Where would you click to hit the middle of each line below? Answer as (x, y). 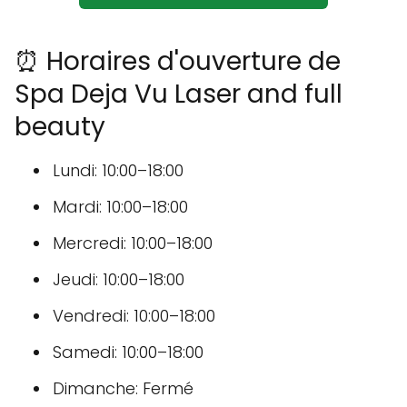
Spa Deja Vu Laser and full (179, 94)
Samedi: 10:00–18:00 (128, 352)
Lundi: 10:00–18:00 (118, 171)
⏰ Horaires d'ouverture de (178, 62)
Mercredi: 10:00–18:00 (133, 243)
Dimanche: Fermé (123, 389)
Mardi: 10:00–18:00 (120, 207)
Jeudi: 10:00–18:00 (119, 280)
